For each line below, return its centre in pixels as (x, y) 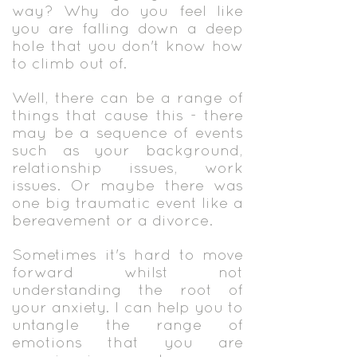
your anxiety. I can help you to (127, 307)
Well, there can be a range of (127, 97)
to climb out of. (69, 63)
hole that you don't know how (127, 45)
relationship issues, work (127, 167)
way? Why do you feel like (127, 10)
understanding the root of (127, 289)
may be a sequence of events (127, 132)
